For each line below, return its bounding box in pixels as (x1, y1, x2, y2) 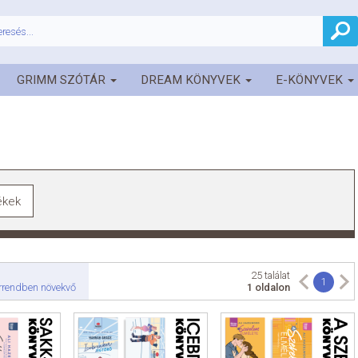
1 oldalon (247, 281, 290, 294)
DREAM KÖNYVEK (141, 73, 244, 87)
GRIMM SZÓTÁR (17, 73, 109, 87)
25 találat (251, 269, 290, 282)
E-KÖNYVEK (276, 73, 346, 87)
